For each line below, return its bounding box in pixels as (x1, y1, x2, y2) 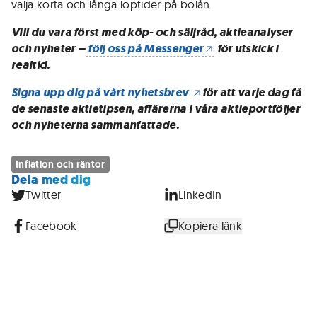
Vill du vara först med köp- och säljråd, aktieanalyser (11, 25, 293, 40)
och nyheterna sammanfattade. (11, 117, 179, 132)
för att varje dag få (202, 85, 301, 100)
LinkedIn (178, 188, 222, 202)
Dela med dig (11, 171, 91, 188)
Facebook (25, 218, 77, 233)
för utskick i (214, 41, 279, 56)
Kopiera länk (178, 218, 242, 233)
